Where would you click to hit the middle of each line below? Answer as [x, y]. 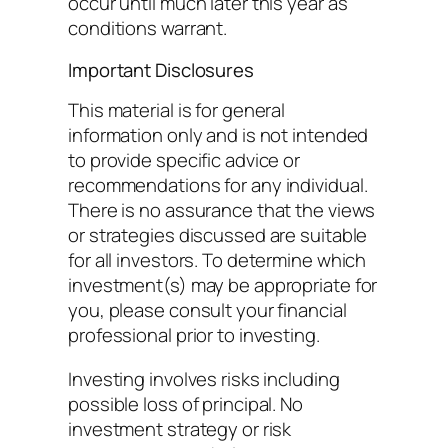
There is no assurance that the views [222, 210]
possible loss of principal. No [185, 403]
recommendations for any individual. [218, 185]
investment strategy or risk [180, 428]
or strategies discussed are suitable [218, 235]
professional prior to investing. [194, 335]
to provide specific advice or [184, 160]
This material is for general [177, 110]
